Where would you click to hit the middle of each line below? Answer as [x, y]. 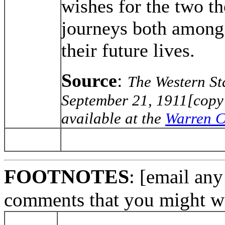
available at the [113, 118]
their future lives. [128, 50]
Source [89, 80]
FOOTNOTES [67, 176]
